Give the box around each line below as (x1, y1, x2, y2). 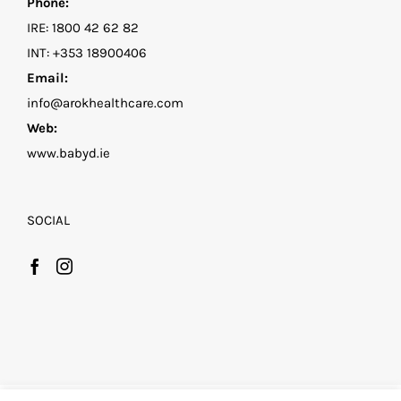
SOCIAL (27, 212, 70, 228)
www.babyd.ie (27, 145, 110, 161)
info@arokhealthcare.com (27, 95, 183, 111)
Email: (27, 70, 68, 86)
